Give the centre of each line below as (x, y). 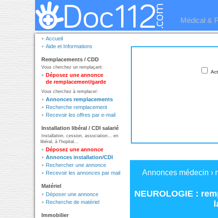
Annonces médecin (175, 172)
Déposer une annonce (72, 194)
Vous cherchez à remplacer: (70, 91)
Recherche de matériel (73, 202)
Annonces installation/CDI (79, 157)
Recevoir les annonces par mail (83, 173)
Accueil (54, 38)
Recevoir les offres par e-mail (81, 115)
